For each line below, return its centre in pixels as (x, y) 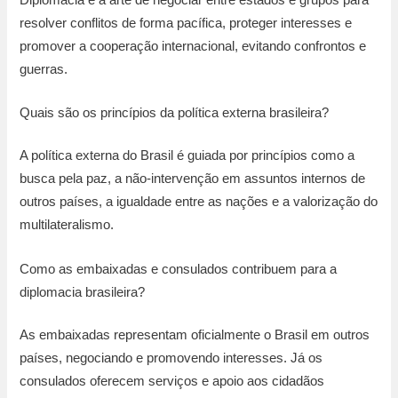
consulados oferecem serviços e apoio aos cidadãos (172, 381)
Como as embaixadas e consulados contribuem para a (179, 269)
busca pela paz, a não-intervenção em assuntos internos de (193, 179)
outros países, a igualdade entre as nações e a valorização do (199, 202)
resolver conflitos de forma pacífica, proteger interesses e (186, 24)
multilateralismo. (67, 225)
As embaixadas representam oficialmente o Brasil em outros (195, 334)
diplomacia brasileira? (83, 292)
